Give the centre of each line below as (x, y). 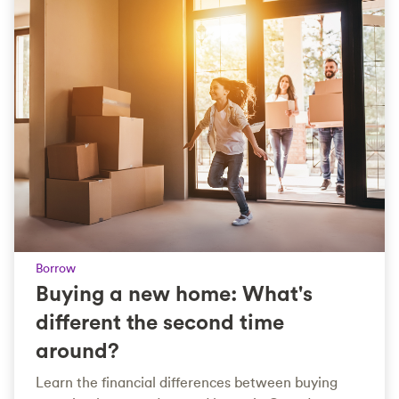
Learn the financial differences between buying (187, 382)
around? (77, 350)
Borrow (56, 268)
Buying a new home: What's (174, 293)
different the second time (160, 321)
